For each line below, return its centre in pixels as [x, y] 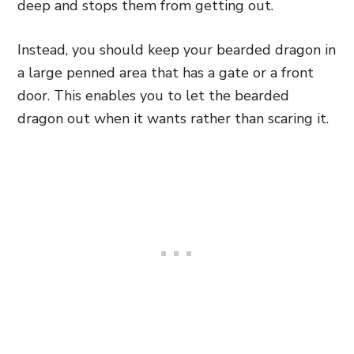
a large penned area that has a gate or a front [166, 73]
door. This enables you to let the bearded [153, 96]
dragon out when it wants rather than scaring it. [173, 119]
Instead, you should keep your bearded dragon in [177, 50]
